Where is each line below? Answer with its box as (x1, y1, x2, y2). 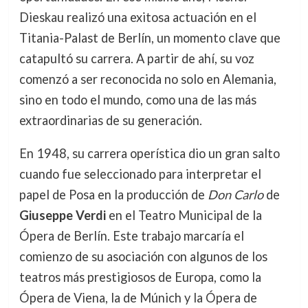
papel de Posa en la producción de (19, 186, 208, 202)
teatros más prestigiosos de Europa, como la (19, 269, 261, 285)
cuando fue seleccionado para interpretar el (19, 166, 261, 181)
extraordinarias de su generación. (19, 112, 202, 128)
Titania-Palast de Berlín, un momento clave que (19, 30, 280, 45)
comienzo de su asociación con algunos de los (19, 248, 267, 264)
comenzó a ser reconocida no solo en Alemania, (19, 71, 276, 87)
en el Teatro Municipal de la (105, 207, 262, 223)
